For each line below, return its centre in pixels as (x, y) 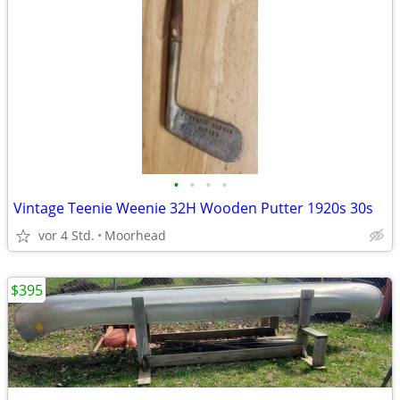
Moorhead (135, 235)
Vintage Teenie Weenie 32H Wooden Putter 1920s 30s (193, 208)
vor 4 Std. (67, 235)
